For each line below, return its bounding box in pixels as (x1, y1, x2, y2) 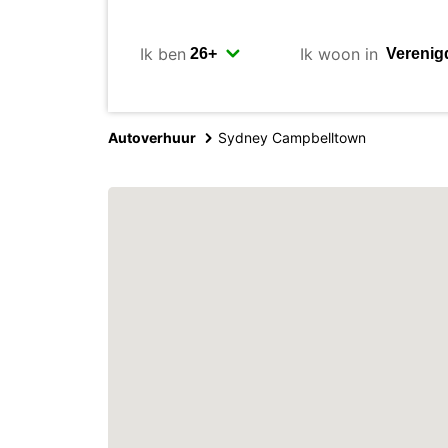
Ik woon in (300, 43, 378, 64)
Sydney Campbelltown (218, 129, 366, 146)
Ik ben (140, 43, 186, 64)
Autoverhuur (108, 129, 196, 146)
